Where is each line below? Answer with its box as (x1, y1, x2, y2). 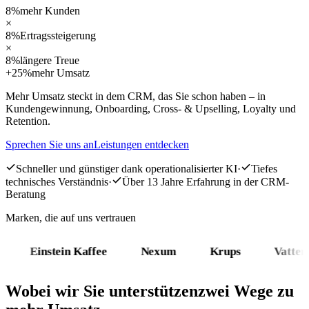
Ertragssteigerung (20, 29, 96, 41)
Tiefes (251, 162, 277, 175)
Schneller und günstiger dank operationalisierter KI (16, 162, 237, 175)
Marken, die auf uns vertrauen (6, 211, 136, 223)
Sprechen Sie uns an (6, 138, 94, 150)
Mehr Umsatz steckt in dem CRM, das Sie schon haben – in (6, 90, 266, 102)
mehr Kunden (20, 4, 80, 17)
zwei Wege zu (198, 281, 294, 300)
